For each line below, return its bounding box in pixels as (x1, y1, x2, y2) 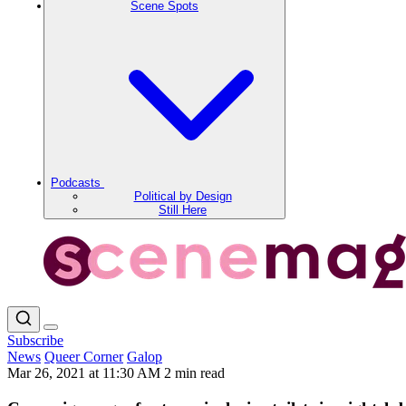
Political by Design (133, 189, 232, 203)
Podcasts (51, 176, 104, 189)
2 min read (164, 365, 225, 381)
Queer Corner (44, 349, 123, 364)
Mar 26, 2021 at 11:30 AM (7, 365, 164, 381)
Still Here (159, 203, 207, 217)
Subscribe (7, 333, 63, 348)
